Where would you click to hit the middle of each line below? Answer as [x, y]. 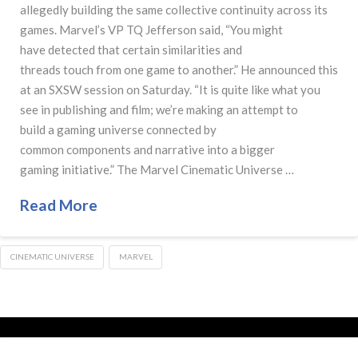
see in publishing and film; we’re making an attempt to [159, 109]
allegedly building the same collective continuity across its [174, 9]
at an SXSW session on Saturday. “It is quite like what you [170, 89]
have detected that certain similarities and [131, 49]
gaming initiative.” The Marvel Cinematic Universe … [157, 169]
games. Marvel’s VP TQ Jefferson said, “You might [151, 29]
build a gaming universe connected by [118, 129]
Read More [59, 205]
